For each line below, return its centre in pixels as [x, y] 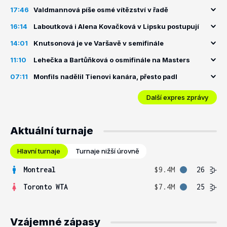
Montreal [40, 169]
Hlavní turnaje [39, 151]
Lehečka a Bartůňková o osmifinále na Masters [112, 60]
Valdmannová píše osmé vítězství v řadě [101, 10]
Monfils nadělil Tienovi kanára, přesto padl [105, 77]
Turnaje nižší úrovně [107, 151]
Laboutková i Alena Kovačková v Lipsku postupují [116, 26]
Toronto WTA [46, 187]
